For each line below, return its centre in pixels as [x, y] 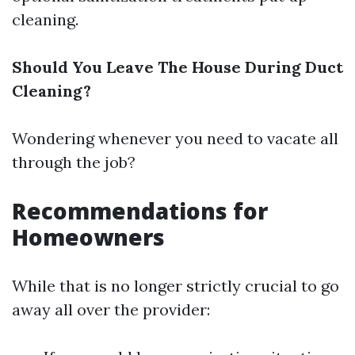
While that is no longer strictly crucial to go [176, 286]
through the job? [74, 162]
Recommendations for [140, 211]
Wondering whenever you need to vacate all [175, 138]
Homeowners [88, 237]
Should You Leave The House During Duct [177, 67]
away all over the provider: [111, 309]
